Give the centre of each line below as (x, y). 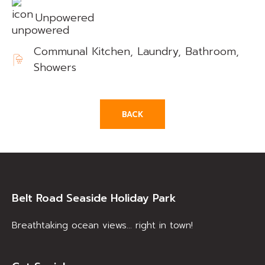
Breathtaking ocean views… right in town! (102, 226)
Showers (55, 68)
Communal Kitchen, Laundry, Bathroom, (136, 52)
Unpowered (65, 17)
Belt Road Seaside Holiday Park (94, 198)
